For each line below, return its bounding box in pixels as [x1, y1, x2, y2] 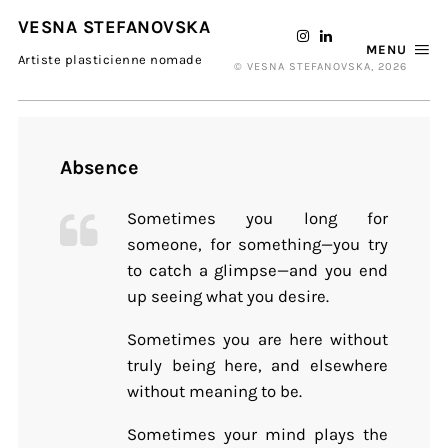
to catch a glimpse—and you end [127, 261, 388, 281]
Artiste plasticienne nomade [17, 51, 203, 67]
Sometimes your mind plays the [127, 425, 388, 445]
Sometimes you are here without [127, 330, 388, 350]
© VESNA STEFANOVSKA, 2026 [233, 59, 407, 73]
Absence [60, 155, 140, 179]
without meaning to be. [127, 382, 303, 402]
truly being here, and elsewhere [127, 356, 388, 376]
